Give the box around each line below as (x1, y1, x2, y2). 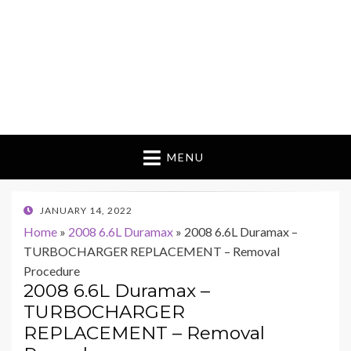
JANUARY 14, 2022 (40, 204, 132, 217)
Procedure (24, 263, 80, 279)
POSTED (23, 204, 63, 216)
